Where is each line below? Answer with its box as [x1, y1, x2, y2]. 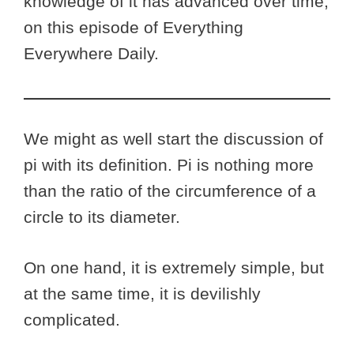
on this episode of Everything [24, 18, 243, 37]
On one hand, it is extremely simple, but [24, 258, 324, 277]
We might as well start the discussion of [24, 129, 323, 148]
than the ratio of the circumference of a [24, 181, 316, 200]
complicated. [24, 311, 125, 330]
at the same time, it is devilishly [24, 284, 261, 303]
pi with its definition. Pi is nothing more [24, 155, 314, 174]
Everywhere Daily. [24, 44, 159, 63]
